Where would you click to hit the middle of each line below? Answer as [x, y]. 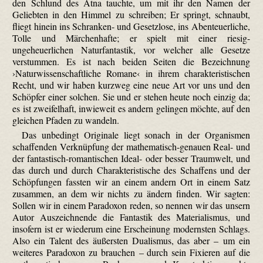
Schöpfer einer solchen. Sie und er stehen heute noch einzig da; [131, 96]
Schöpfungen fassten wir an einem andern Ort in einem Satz [131, 181]
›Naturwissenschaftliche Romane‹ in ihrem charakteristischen [131, 73]
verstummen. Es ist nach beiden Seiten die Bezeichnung [131, 61]
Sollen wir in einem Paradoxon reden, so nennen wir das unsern [131, 205]
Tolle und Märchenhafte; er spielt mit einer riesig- [131, 38]
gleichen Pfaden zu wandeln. [66, 120]
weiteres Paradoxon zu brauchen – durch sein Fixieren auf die [131, 252]
